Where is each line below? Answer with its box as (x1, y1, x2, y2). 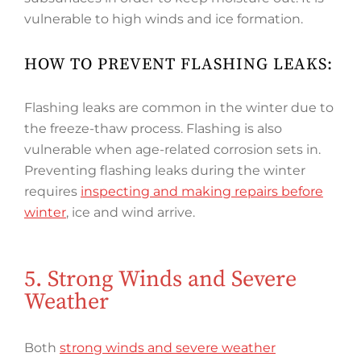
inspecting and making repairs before (81, 184, 323, 199)
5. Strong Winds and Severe (24, 265, 297, 293)
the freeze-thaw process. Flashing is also (24, 121, 282, 136)
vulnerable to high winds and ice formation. (24, 11, 303, 27)
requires (24, 184, 81, 199)
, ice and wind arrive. (66, 205, 195, 220)
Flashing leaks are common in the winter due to (24, 100, 334, 115)
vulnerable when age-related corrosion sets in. (24, 142, 321, 157)
